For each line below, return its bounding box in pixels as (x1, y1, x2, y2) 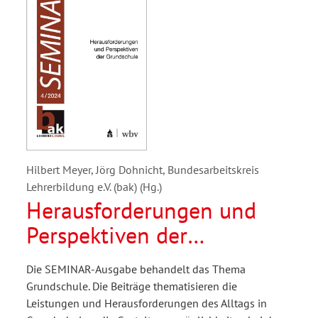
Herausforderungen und (26, 195, 256, 226)
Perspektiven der (26, 220, 187, 251)
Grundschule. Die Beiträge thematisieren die (26, 279, 237, 294)
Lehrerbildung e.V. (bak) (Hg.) (26, 180, 162, 194)
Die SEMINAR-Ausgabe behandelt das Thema (26, 262, 246, 277)
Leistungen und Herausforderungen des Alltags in (26, 296, 267, 311)
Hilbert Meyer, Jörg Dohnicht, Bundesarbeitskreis (26, 163, 259, 177)
